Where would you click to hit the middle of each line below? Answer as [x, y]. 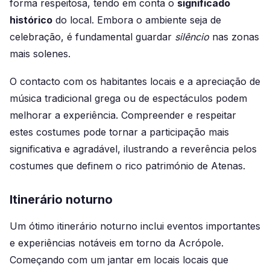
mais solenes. [40, 54]
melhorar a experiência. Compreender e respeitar [123, 115]
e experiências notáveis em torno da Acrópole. [117, 243]
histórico [31, 20]
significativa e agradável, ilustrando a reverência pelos [133, 149]
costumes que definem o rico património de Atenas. [127, 165]
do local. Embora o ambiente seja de [137, 20]
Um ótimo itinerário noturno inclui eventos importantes [135, 226]
